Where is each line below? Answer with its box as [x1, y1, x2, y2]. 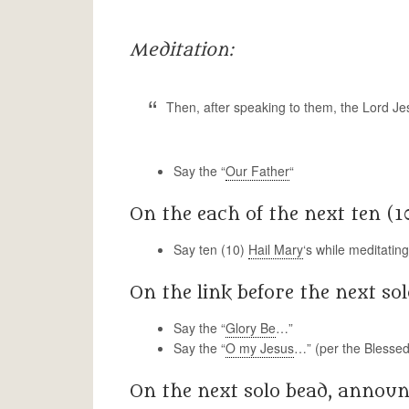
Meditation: [130, 40, 234, 60]
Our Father [225, 162, 289, 180]
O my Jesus [225, 339, 294, 357]
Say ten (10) [173, 240, 248, 258]
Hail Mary [248, 240, 303, 258]
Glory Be [225, 319, 276, 337]
